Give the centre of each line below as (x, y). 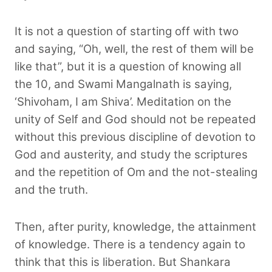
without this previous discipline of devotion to (135, 137)
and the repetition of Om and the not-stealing (136, 172)
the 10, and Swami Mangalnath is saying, (123, 84)
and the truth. (51, 189)
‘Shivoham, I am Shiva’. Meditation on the (123, 101)
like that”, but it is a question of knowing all (128, 66)
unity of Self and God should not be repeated (135, 119)
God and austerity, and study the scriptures (131, 154)
